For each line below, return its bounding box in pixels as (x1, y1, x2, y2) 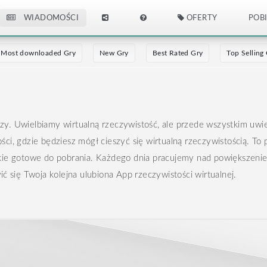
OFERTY (184, 14, 218, 22)
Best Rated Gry (152, 49, 203, 57)
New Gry (100, 49, 129, 57)
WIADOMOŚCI (21, 14, 79, 22)
